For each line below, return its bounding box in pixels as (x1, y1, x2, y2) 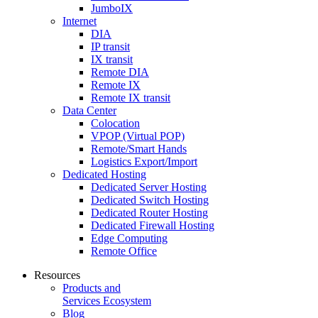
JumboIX (91, 1, 133, 14)
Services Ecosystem (62, 294, 151, 307)
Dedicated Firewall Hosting (91, 219, 214, 231)
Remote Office (91, 244, 157, 257)
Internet (62, 14, 97, 27)
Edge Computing (91, 231, 168, 244)
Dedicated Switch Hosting (91, 193, 209, 206)
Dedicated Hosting (62, 168, 146, 180)
